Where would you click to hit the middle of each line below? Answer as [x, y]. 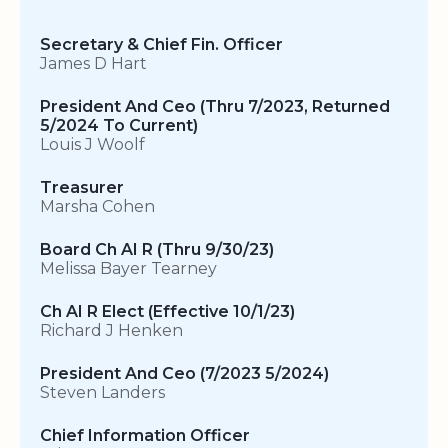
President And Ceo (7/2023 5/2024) [184, 374]
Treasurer [82, 188]
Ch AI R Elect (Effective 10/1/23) [167, 312]
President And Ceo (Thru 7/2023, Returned [215, 107]
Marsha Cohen [97, 207]
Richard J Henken [111, 331]
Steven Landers [102, 393]
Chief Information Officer [145, 436]
